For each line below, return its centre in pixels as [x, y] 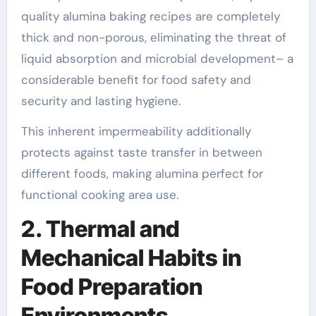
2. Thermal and [100, 229]
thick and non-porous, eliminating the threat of [153, 37]
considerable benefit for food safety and [136, 79]
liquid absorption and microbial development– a [157, 58]
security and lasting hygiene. [101, 101]
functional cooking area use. [99, 194]
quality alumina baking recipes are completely [150, 16]
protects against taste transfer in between [141, 152]
